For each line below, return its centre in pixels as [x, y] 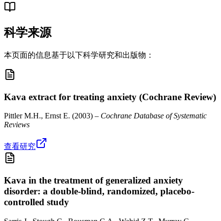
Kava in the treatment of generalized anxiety [93, 181]
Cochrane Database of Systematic [154, 116]
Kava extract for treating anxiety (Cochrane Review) [110, 97]
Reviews [17, 125]
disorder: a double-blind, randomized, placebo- [99, 191]
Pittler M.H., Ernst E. [37, 116]
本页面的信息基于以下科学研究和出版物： [79, 55]
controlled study [37, 202]
